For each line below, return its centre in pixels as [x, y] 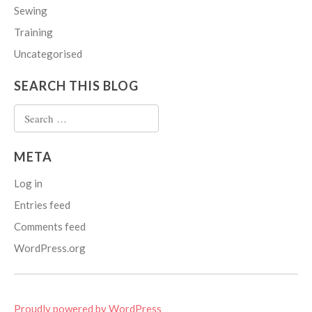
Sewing [31, 11]
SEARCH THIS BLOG [76, 86]
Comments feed [50, 227]
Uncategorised [48, 54]
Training [33, 32]
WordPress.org [50, 248]
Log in [28, 184]
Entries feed [42, 205]
